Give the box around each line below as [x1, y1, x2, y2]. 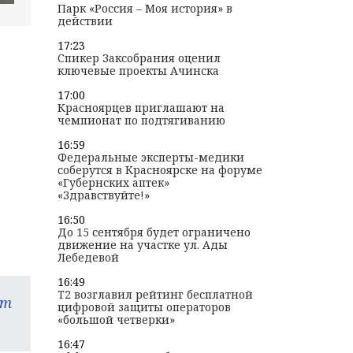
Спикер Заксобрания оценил [57, 50, 221, 66]
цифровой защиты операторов [57, 299, 231, 315]
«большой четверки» [57, 312, 175, 328]
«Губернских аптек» [57, 175, 169, 191]
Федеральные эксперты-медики [57, 150, 244, 165]
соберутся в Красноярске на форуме [57, 162, 262, 178]
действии [57, 13, 113, 29]
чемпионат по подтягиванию [57, 113, 225, 128]
